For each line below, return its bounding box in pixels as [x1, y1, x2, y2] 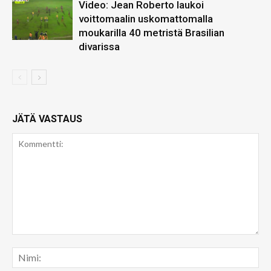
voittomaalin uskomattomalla [79, 12, 213, 25]
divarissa [79, 40, 120, 53]
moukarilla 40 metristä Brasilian [79, 26, 224, 39]
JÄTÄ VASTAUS [12, 113, 82, 125]
